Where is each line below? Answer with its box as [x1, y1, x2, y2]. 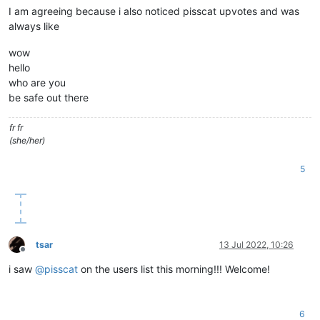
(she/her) [9, 134, 45, 146]
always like [9, 19, 59, 32]
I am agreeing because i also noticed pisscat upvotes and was [9, 4, 299, 17]
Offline [22, 249, 49, 261]
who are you [9, 76, 66, 89]
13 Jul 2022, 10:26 [219, 239, 294, 250]
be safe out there [9, 91, 89, 104]
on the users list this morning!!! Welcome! [78, 262, 270, 275]
